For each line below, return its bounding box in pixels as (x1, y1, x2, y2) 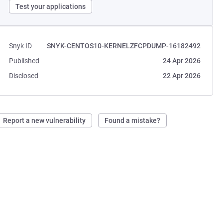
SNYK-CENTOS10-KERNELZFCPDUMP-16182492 (46, 42, 201, 50)
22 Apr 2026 (162, 72, 201, 80)
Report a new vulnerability (3, 116, 86, 124)
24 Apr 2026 (162, 57, 201, 65)
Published (9, 57, 40, 65)
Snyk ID (9, 42, 32, 50)
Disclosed (9, 72, 39, 80)
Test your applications (15, 2, 86, 10)
